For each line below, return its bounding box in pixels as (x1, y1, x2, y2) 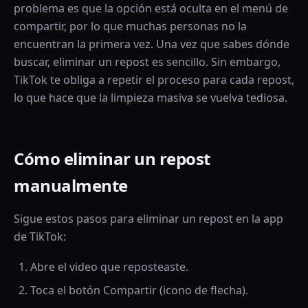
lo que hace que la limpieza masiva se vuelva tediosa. (14, 90, 287, 105)
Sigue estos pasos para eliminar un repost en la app (14, 211, 283, 226)
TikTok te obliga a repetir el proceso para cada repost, (14, 72, 294, 87)
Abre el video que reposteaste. (30, 259, 188, 274)
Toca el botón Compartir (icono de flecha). (30, 283, 248, 298)
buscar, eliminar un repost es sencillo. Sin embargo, (14, 54, 280, 69)
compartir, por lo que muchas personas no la (14, 19, 247, 34)
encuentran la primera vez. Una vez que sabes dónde (14, 36, 289, 52)
